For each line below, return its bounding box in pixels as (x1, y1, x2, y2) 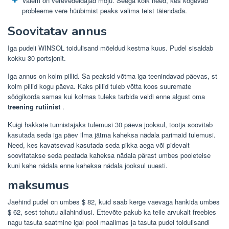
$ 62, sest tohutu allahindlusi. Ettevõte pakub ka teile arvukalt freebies (8, 207, 216, 217)
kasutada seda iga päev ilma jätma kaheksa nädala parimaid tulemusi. (8, 129, 216, 140)
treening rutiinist (8, 101, 60, 111)
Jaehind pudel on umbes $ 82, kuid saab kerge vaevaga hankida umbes (8, 196, 220, 207)
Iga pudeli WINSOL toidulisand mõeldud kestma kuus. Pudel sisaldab (8, 42, 213, 53)
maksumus (8, 176, 69, 193)
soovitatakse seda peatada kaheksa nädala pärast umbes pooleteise (8, 150, 211, 160)
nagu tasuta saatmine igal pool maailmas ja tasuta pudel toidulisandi (8, 217, 210, 227)
